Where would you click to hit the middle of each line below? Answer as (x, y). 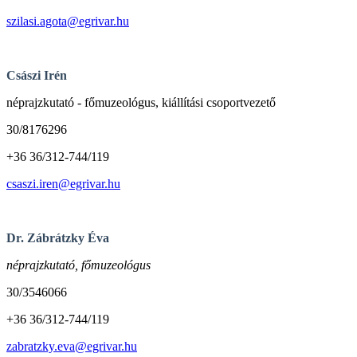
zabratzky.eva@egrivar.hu (72, 346)
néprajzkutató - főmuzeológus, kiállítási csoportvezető (141, 102)
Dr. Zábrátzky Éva (58, 237)
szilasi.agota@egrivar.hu (68, 21)
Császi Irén (37, 75)
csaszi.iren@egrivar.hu (63, 183)
